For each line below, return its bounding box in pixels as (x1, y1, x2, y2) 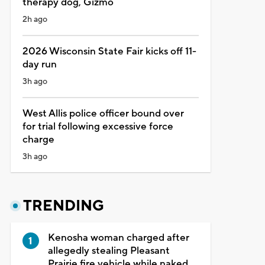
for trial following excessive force (22, 119, 173, 133)
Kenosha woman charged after (47, 231, 189, 244)
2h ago (22, 14, 47, 25)
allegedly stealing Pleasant (47, 244, 170, 257)
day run (22, 57, 57, 71)
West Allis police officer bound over (22, 106, 184, 120)
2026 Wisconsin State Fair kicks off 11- (22, 44, 196, 58)
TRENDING (22, 196, 104, 215)
